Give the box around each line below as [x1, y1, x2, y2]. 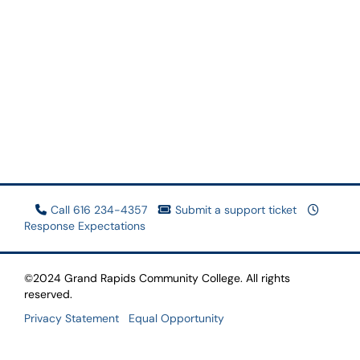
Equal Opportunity [129, 311, 224, 325]
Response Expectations [24, 219, 145, 233]
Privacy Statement [24, 311, 119, 325]
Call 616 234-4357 [51, 202, 147, 217]
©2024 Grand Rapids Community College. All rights [24, 271, 290, 285]
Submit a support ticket [175, 202, 297, 217]
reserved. [24, 287, 72, 301]
